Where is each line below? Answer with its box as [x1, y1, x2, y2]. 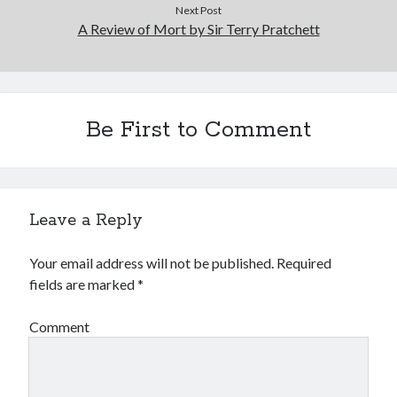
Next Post [175, 4, 222, 18]
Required [276, 254, 332, 272]
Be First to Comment [86, 116, 311, 145]
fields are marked [29, 276, 138, 293]
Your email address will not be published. [29, 254, 275, 272]
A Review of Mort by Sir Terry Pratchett [77, 20, 320, 38]
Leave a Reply [29, 210, 144, 232]
